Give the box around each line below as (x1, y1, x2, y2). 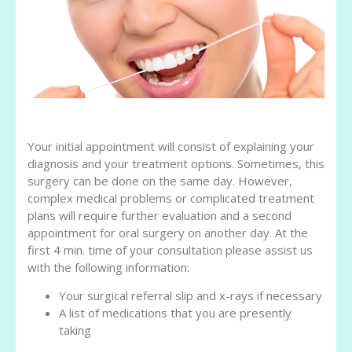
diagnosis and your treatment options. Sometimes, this (27, 156, 324, 171)
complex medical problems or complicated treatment (27, 190, 314, 206)
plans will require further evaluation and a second (27, 207, 291, 223)
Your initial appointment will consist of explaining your (27, 138, 314, 154)
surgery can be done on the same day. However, (27, 173, 292, 189)
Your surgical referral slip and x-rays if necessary (59, 288, 322, 304)
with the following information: (27, 259, 189, 275)
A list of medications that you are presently (59, 305, 291, 321)
